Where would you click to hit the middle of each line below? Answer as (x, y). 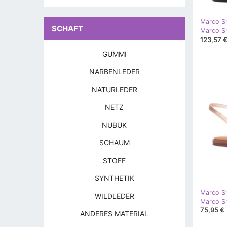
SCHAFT (67, 29)
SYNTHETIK (114, 178)
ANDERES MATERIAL (115, 214)
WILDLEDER (114, 196)
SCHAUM (114, 143)
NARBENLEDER (114, 72)
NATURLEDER (114, 89)
